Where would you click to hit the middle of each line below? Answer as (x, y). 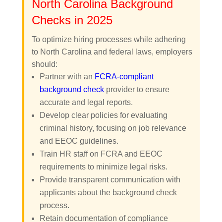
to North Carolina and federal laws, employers (112, 52)
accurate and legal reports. (86, 102)
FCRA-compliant (124, 76)
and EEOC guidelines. (79, 141)
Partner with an (67, 76)
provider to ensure (137, 89)
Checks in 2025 (72, 20)
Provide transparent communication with (110, 179)
